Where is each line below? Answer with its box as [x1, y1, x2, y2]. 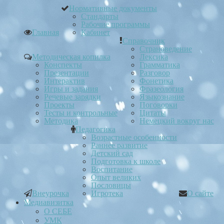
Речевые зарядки [44, 92, 101, 101]
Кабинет [81, 28, 110, 37]
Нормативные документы [69, 4, 157, 13]
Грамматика [139, 60, 180, 69]
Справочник [122, 36, 165, 45]
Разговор [139, 68, 170, 77]
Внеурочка [32, 189, 69, 198]
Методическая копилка [32, 52, 110, 61]
